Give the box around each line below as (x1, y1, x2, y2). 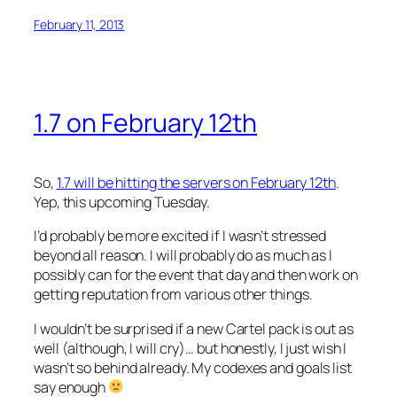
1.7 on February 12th (34, 105, 257, 141)
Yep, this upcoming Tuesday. (34, 192, 211, 213)
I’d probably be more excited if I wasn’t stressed (34, 226, 327, 246)
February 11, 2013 (34, 15, 125, 33)
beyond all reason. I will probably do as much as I (34, 245, 332, 266)
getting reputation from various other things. (34, 284, 313, 305)
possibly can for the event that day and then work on (34, 265, 358, 285)
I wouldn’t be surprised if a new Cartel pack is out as (34, 318, 354, 339)
